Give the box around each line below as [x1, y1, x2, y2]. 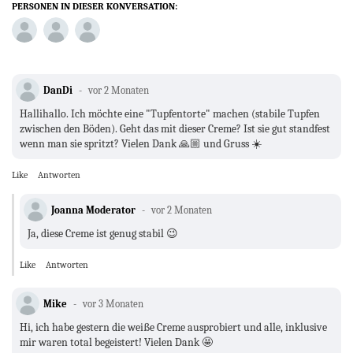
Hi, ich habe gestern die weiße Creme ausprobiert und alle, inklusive [20, 321, 327, 335]
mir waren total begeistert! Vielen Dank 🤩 [20, 336, 215, 350]
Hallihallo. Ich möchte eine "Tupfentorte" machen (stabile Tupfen [20, 107, 320, 121]
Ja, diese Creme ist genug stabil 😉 [28, 227, 178, 241]
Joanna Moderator [51, 204, 136, 217]
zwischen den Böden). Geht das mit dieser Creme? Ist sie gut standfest [20, 122, 330, 136]
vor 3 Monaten [80, 298, 143, 310]
